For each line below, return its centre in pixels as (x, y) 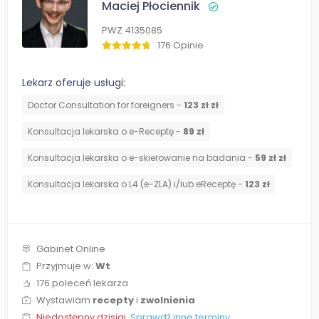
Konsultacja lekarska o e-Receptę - (105, 132)
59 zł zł (271, 158)
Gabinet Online (71, 249)
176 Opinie (181, 46)
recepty (113, 300)
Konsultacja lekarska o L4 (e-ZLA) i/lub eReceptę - (136, 184)
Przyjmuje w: (66, 266)
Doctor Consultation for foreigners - (106, 105)
